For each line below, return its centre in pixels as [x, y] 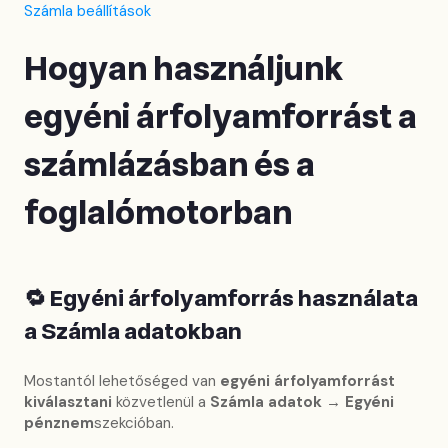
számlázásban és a [169, 166]
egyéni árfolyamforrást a [220, 118]
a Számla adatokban [133, 331]
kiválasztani [68, 402]
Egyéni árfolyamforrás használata [234, 298]
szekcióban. [134, 423]
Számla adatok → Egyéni [302, 402]
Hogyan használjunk [183, 70]
